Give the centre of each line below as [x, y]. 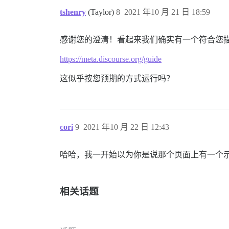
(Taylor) [102, 12]
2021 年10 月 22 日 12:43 [126, 127]
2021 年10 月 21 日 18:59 [167, 12]
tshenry [73, 12]
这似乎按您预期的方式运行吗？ [117, 78]
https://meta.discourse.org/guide [111, 59]
